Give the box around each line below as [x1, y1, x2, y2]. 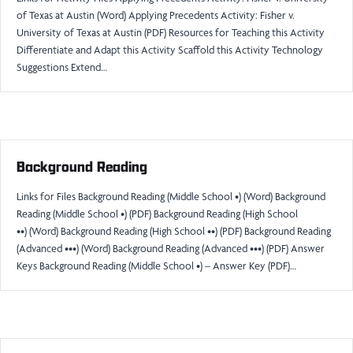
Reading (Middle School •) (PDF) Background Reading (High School [17, 207, 298, 220]
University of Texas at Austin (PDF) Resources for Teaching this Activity [17, 26, 325, 39]
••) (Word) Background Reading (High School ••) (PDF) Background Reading [17, 225, 331, 237]
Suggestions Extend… [17, 61, 107, 73]
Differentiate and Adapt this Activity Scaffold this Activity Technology [17, 43, 323, 56]
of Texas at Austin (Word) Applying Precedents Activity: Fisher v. [17, 9, 295, 21]
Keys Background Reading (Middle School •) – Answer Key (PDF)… [17, 259, 296, 272]
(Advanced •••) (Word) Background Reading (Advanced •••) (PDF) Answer [17, 242, 325, 255]
